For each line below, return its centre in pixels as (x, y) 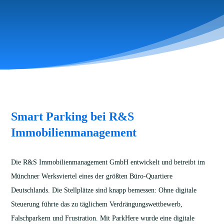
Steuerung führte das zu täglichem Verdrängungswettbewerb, (97, 204)
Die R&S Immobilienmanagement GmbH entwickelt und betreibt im (108, 162)
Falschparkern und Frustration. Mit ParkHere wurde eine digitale (103, 218)
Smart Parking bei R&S (73, 116)
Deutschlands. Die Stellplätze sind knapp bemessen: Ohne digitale (104, 190)
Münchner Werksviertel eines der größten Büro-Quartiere (92, 176)
